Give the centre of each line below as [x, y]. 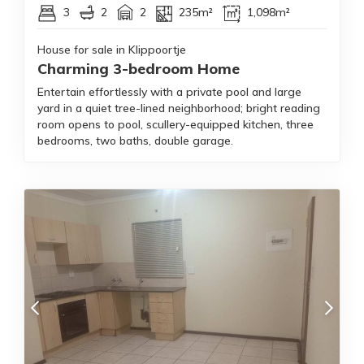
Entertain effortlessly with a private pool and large [169, 92]
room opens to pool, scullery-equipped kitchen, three [175, 125]
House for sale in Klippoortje [112, 50]
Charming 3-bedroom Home [139, 69]
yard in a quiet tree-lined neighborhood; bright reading [179, 108]
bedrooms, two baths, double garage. [135, 141]
